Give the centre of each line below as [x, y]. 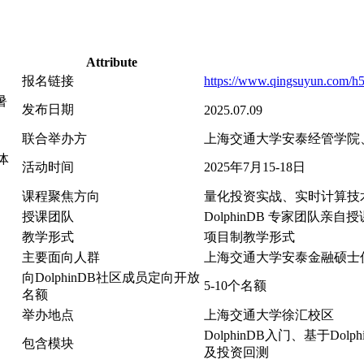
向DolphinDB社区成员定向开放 [111, 277]
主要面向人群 [61, 257]
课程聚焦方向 [61, 196]
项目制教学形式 [249, 236]
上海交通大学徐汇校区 [269, 314]
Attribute [111, 62]
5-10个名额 [235, 285]
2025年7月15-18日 [255, 167]
